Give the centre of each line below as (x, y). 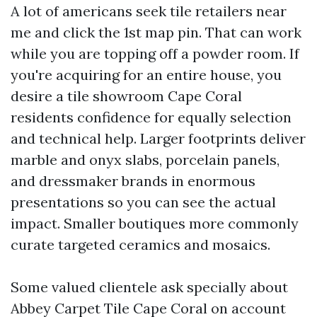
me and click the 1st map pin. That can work (156, 32)
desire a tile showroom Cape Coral (126, 96)
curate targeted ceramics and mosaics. (140, 244)
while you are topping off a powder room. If (155, 53)
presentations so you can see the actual (143, 202)
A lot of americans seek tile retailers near (149, 11)
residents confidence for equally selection (151, 117)
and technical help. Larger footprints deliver (158, 138)
